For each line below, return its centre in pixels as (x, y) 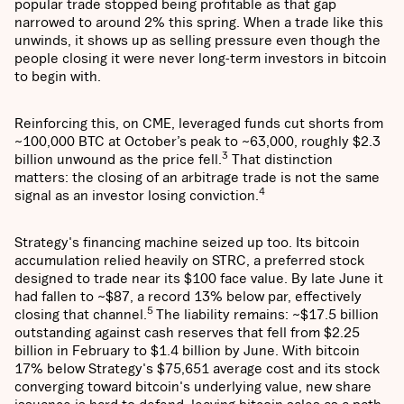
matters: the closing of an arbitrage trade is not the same (197, 177)
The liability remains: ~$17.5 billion (267, 314)
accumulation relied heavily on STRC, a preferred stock (189, 260)
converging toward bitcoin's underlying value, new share (193, 386)
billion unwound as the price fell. (118, 159)
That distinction (280, 159)
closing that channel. (81, 314)
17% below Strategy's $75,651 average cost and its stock (197, 368)
